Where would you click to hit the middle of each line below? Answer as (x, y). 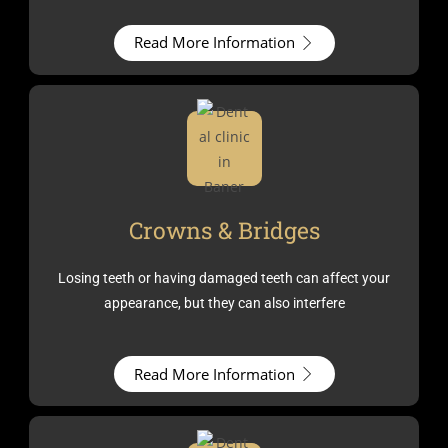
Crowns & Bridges (224, 230)
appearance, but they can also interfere (224, 303)
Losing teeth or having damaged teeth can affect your (224, 278)
